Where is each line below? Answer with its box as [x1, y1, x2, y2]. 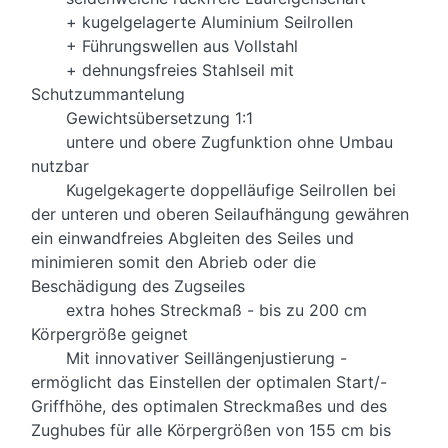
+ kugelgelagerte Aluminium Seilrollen [31, 12, 353, 33]
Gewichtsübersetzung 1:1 [31, 108, 253, 129]
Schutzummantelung [31, 84, 185, 105]
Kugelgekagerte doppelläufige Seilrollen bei [31, 180, 396, 201]
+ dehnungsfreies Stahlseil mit [31, 60, 294, 81]
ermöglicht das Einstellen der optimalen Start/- [31, 372, 387, 393]
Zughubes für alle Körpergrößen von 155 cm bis [31, 420, 391, 441]
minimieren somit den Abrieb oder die [31, 252, 316, 273]
